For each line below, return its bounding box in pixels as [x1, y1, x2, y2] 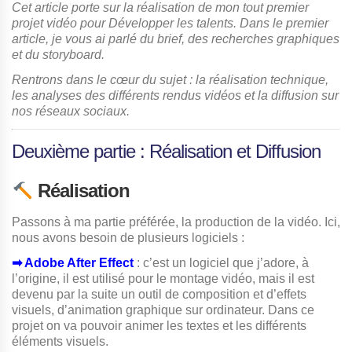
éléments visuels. [12, 335, 108, 349]
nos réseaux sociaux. [12, 104, 130, 119]
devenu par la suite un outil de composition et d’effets [12, 288, 306, 302]
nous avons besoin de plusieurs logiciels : [12, 231, 247, 245]
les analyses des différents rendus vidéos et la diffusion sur [12, 89, 339, 103]
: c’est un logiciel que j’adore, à [137, 256, 309, 270]
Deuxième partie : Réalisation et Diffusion [12, 141, 321, 163]
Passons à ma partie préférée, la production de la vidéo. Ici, [12, 215, 340, 229]
